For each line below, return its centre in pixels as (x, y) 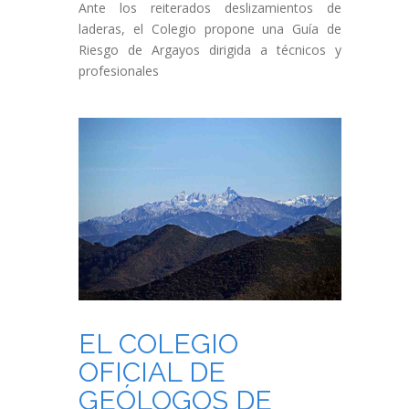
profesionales (119, 71)
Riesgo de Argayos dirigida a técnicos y (210, 50)
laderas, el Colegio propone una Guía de (210, 29)
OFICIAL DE (152, 372)
